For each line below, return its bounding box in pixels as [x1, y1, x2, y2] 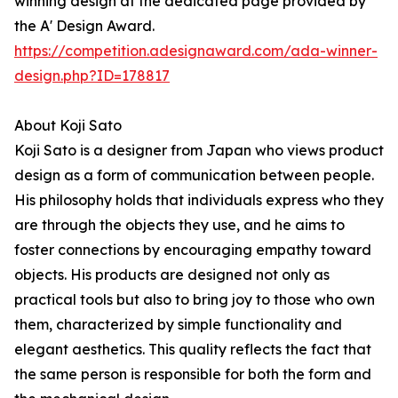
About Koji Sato [14, 116, 122, 135]
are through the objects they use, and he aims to [14, 216, 345, 235]
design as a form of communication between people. [14, 166, 374, 185]
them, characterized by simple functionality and [14, 315, 342, 334]
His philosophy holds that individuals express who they [14, 191, 384, 210]
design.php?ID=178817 [14, 67, 170, 85]
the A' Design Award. [14, 17, 155, 36]
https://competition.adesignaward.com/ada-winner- [14, 42, 378, 60]
